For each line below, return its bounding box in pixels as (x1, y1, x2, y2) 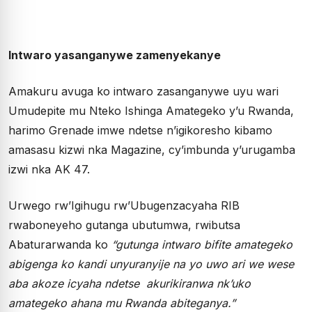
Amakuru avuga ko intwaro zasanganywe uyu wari (8, 84, 279, 98)
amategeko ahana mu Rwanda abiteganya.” (8, 296, 235, 310)
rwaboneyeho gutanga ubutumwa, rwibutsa (8, 218, 240, 232)
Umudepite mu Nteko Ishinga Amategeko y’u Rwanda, (8, 104, 294, 118)
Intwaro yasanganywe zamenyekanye (8, 48, 221, 62)
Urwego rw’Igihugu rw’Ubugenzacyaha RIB (8, 198, 240, 212)
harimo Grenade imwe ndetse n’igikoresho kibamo (8, 123, 272, 137)
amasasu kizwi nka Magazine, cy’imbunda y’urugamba (8, 143, 295, 157)
